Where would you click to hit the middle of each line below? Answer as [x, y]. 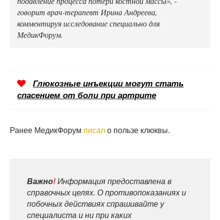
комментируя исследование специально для [88, 23]
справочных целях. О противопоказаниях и [107, 192]
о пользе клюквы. [137, 130]
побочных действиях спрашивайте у [96, 204]
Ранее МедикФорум [47, 130]
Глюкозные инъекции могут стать [108, 83]
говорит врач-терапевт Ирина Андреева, [87, 12]
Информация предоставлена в [113, 181]
